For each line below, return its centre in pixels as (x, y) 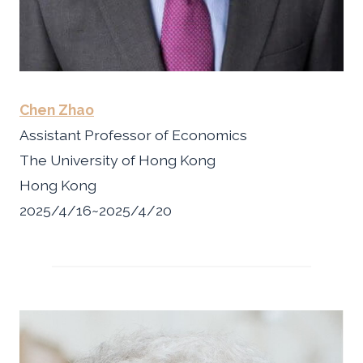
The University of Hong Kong (117, 160)
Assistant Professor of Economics (133, 135)
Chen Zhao (57, 109)
